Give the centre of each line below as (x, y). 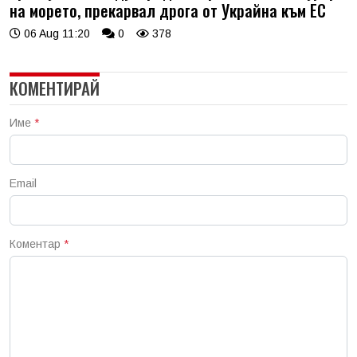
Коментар (37, 243)
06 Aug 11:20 (55, 33)
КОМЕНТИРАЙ (55, 88)
